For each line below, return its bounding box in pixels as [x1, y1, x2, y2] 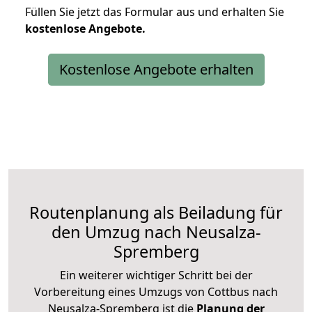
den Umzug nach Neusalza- [51, 220, 261, 243]
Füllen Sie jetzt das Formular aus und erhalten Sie [25, 3, 284, 19]
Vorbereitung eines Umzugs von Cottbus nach [34, 283, 278, 299]
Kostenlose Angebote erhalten [58, 59, 253, 79]
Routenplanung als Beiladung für [29, 201, 283, 224]
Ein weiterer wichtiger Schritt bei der [59, 267, 253, 283]
